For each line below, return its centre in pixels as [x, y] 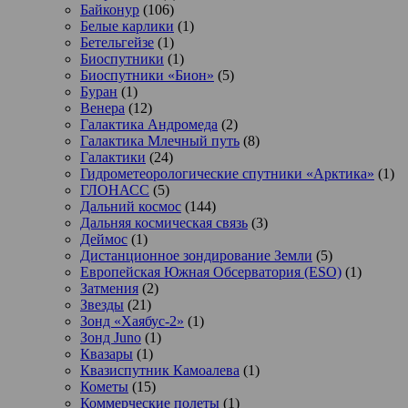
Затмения [109, 288]
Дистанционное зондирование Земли [196, 255]
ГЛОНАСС [115, 189]
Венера [102, 107]
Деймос [104, 239]
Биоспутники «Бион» [147, 75]
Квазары [107, 353]
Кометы [104, 386]
